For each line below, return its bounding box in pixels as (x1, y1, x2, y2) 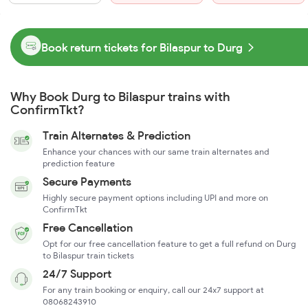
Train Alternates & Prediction (43, 129, 190, 143)
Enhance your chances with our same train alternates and (43, 146, 269, 157)
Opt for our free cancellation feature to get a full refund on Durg (43, 239, 296, 250)
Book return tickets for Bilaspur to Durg (41, 40, 243, 54)
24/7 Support (43, 267, 111, 281)
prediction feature (43, 158, 115, 169)
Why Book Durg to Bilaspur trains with (10, 89, 230, 105)
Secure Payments (43, 175, 131, 189)
